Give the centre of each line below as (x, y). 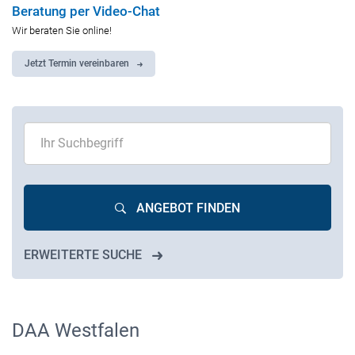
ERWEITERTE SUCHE (83, 256)
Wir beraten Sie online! (62, 30)
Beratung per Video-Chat (86, 11)
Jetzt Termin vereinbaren (77, 64)
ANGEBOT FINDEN (188, 209)
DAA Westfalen (76, 330)
